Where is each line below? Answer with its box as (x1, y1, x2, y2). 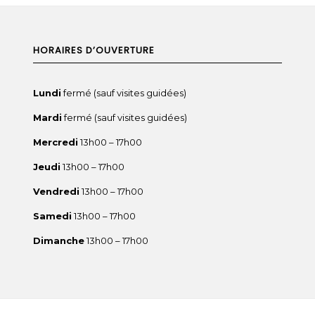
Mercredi (32, 136, 78, 148)
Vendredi (32, 185, 79, 197)
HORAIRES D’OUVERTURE (32, 43, 155, 57)
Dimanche (32, 235, 84, 247)
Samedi (32, 210, 72, 222)
